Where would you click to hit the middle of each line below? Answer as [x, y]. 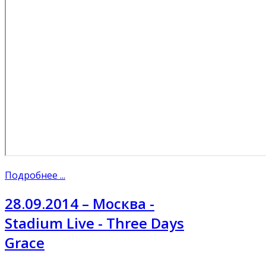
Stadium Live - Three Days [94, 223]
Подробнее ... [35, 175]
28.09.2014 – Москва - [80, 204]
